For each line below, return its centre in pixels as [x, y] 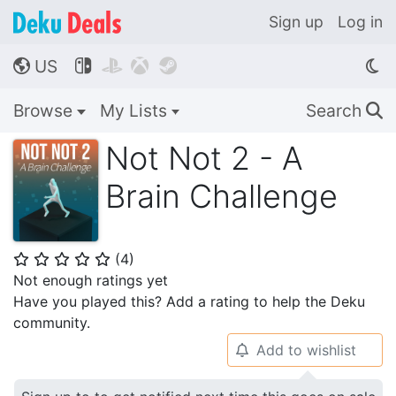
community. [52, 323]
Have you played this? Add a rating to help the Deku [189, 301]
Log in [360, 22]
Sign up [296, 22]
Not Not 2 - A [204, 158]
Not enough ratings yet [91, 280]
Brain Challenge [221, 196]
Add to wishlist [306, 350]
